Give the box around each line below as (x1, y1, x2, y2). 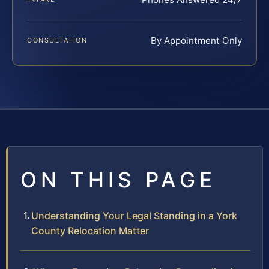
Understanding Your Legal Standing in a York (31, 210, 237, 222)
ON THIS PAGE (20, 167, 216, 193)
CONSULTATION (27, 36, 88, 45)
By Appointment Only (151, 35, 242, 47)
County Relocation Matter (31, 225, 149, 237)
